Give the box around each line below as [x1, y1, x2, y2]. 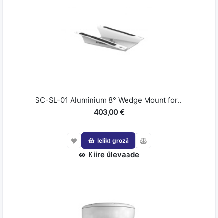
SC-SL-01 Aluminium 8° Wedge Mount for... [35, 95, 183, 105]
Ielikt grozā [97, 137, 129, 144]
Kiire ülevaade [88, 149, 139, 159]
